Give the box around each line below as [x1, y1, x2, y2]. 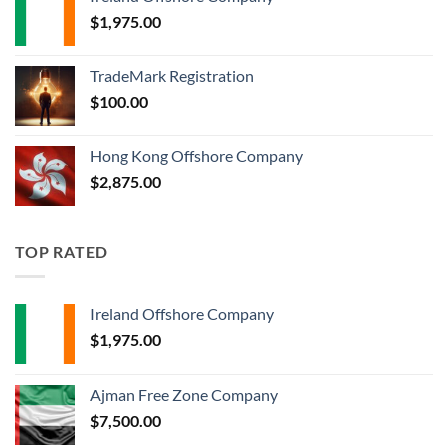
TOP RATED [15, 242, 109, 262]
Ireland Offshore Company [90, 304, 274, 324]
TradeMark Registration [90, 66, 254, 86]
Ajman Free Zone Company [90, 385, 278, 405]
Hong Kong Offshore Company [90, 146, 303, 166]
